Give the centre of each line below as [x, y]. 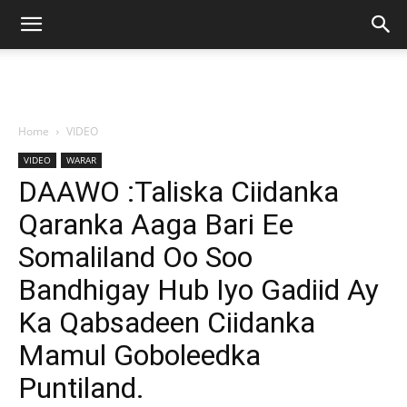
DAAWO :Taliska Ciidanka [179, 192]
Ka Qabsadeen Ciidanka [167, 323]
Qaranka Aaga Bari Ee [156, 224]
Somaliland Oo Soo [135, 257]
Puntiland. [81, 388]
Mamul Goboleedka [139, 355]
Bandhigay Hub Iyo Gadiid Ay [199, 290]
